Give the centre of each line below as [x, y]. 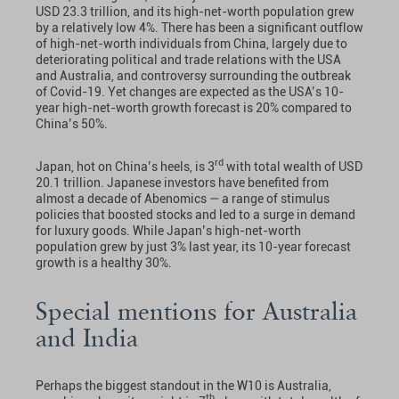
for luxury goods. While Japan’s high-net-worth [168, 230]
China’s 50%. [72, 123]
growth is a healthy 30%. [104, 262]
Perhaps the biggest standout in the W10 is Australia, [183, 385]
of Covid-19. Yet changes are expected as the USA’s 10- [190, 91]
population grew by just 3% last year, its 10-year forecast [193, 246]
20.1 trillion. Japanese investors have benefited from [182, 182]
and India [87, 337]
